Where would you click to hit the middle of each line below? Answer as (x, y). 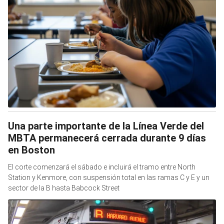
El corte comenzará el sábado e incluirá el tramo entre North (102, 167)
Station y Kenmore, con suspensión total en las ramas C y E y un (109, 177)
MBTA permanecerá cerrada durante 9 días (107, 138)
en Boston (31, 150)
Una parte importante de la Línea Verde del (106, 126)
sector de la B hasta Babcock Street (64, 188)
